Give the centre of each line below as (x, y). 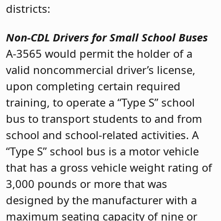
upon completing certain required (93, 86)
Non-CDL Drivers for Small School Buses (107, 37)
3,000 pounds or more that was (87, 183)
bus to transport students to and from (104, 118)
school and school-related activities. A (102, 134)
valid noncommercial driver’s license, (101, 69)
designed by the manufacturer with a (101, 200)
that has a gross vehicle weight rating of (109, 167)
